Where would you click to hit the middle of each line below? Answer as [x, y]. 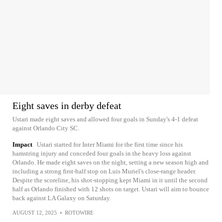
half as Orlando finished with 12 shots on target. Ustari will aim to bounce [111, 189]
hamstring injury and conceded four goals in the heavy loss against [102, 154]
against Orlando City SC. [46, 128]
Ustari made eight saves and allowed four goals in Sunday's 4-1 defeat [105, 119]
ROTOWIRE [79, 213]
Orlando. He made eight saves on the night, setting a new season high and [111, 163]
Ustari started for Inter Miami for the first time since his [110, 145]
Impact [22, 145]
